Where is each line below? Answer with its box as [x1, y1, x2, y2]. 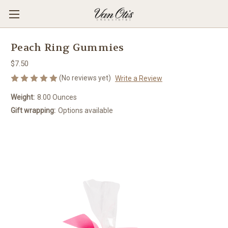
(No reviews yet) [59, 74, 111, 82]
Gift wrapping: [11, 106, 55, 115]
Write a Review [115, 74, 162, 82]
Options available [58, 106, 113, 115]
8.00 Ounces [37, 93, 77, 101]
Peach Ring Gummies [11, 41, 124, 54]
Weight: [11, 93, 35, 101]
